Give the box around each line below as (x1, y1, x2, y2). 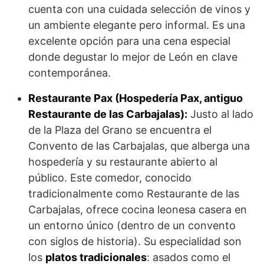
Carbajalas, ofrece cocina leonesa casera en (28, 203, 247, 216)
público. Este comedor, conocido (28, 171, 192, 184)
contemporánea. (28, 67, 111, 80)
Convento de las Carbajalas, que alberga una (28, 140, 250, 153)
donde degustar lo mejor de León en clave (28, 51, 237, 64)
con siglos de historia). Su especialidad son (28, 235, 242, 248)
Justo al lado (187, 108, 253, 121)
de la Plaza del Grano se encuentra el (28, 124, 212, 137)
